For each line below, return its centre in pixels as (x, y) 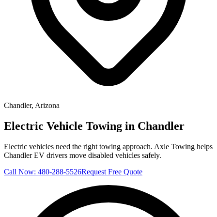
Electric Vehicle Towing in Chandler (94, 126)
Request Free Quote (112, 171)
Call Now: (21, 171)
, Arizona (46, 105)
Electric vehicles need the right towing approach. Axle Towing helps (108, 146)
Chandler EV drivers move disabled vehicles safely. (83, 155)
